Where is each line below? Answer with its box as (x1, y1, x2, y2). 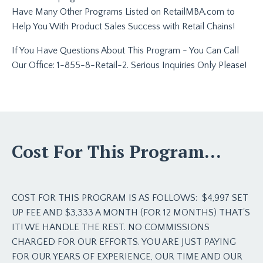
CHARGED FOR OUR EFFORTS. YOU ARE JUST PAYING (12, 236, 236, 247)
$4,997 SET (202, 192, 248, 203)
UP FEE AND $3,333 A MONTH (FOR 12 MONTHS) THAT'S (12, 207, 250, 218)
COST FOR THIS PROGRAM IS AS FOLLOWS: (12, 192, 202, 203)
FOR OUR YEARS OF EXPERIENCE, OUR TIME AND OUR (12, 251, 242, 262)
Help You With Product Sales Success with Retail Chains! (12, 21, 235, 32)
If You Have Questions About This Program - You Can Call (12, 45, 239, 56)
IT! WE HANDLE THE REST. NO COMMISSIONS (12, 221, 210, 232)
